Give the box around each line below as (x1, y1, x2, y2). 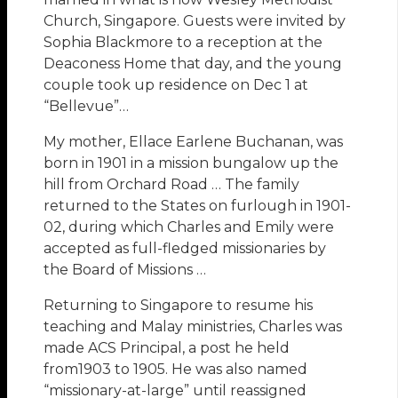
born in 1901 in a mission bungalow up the (44, 155, 339, 172)
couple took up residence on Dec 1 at (44, 76, 309, 94)
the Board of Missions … (44, 261, 207, 279)
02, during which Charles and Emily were (44, 219, 335, 236)
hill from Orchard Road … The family (44, 176, 300, 194)
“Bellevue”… (44, 98, 130, 115)
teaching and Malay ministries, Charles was (44, 318, 343, 336)
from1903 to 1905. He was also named (44, 361, 308, 378)
